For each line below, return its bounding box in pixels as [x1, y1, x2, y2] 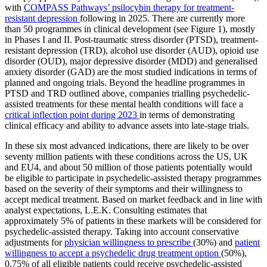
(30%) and [193, 237, 235, 248]
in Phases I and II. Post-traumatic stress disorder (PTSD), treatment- [5, 35, 258, 45]
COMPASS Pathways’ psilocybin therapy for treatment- [24, 2, 234, 13]
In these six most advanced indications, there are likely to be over [5, 141, 249, 151]
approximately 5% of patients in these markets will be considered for [5, 216, 261, 226]
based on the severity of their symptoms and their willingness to [5, 184, 243, 194]
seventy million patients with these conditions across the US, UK [5, 151, 248, 162]
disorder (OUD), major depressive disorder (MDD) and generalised [5, 56, 257, 67]
